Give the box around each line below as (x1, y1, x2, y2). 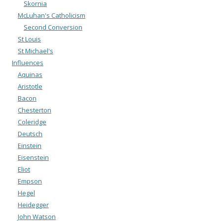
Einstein (18, 141, 41, 150)
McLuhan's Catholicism (18, 10, 85, 20)
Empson (18, 176, 42, 185)
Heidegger (18, 200, 49, 209)
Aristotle (18, 81, 42, 91)
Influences (12, 58, 43, 67)
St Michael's (18, 46, 53, 55)
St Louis (18, 34, 41, 43)
